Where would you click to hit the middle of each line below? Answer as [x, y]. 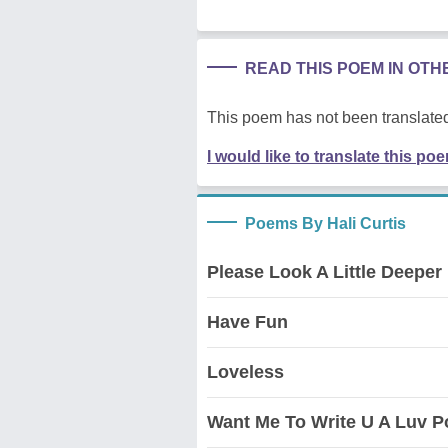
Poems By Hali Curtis [325, 223]
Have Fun [247, 321]
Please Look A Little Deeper [324, 271]
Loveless [245, 371]
